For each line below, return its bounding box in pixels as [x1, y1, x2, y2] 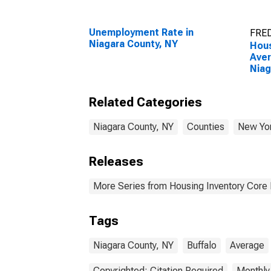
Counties [187, 121, 224, 132]
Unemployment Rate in [89, 27, 194, 38]
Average [230, 240, 264, 251]
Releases [89, 154, 143, 169]
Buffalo [187, 240, 217, 251]
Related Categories [89, 95, 202, 109]
